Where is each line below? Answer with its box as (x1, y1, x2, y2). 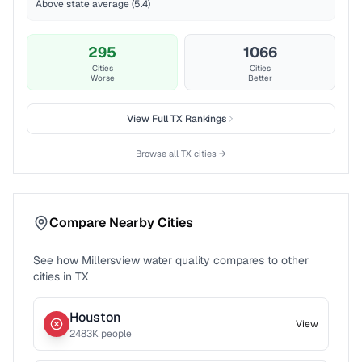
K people (92, 327, 132, 340)
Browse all (136, 148, 181, 159)
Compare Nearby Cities (49, 214, 193, 231)
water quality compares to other (140, 253, 309, 267)
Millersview (82, 253, 140, 267)
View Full (126, 112, 170, 125)
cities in (33, 269, 72, 284)
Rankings (182, 112, 226, 125)
